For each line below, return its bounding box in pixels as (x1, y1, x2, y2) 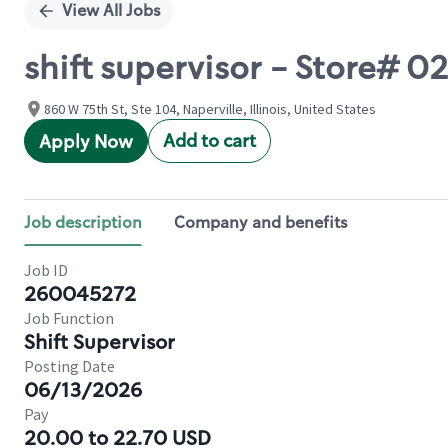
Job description (24, 212, 142, 233)
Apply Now (39, 130, 133, 154)
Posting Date (24, 356, 115, 376)
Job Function (24, 308, 114, 328)
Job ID (24, 260, 68, 280)
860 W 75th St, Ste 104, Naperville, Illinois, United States (44, 100, 376, 118)
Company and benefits (174, 212, 348, 233)
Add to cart (163, 129, 256, 153)
